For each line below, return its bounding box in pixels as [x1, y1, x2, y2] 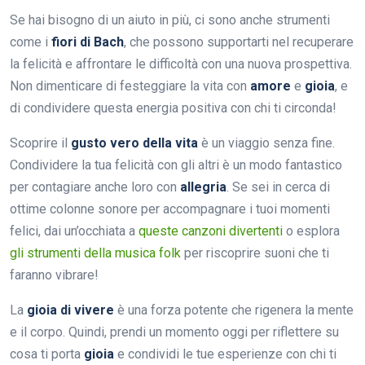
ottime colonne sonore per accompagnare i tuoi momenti [10, 200, 330, 217]
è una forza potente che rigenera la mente [114, 301, 354, 318]
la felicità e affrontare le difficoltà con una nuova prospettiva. [10, 55, 352, 72]
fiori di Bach [51, 33, 124, 50]
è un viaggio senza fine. [198, 134, 335, 151]
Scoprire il [10, 134, 71, 151]
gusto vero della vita [71, 134, 198, 151]
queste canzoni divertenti [139, 222, 283, 239]
